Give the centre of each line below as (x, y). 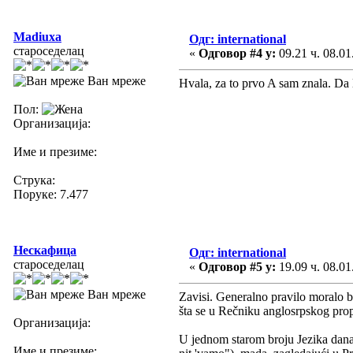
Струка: (34, 180)
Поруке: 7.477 (51, 194)
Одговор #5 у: (237, 266)
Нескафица (45, 250)
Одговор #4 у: (237, 53)
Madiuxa (37, 36)
